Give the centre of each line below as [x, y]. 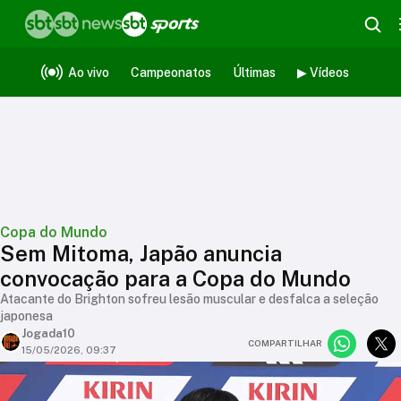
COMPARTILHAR [285, 343]
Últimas [254, 72]
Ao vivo [89, 72]
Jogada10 [48, 333]
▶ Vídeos [323, 72]
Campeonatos [171, 72]
